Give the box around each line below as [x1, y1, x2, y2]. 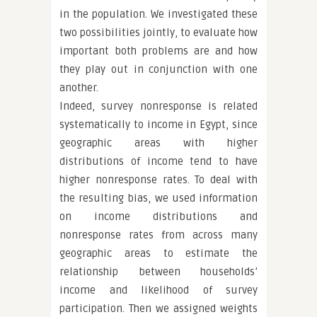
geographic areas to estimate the [59, 247, 258, 260]
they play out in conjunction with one [59, 63, 258, 76]
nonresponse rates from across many [59, 229, 258, 241]
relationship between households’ [59, 265, 258, 278]
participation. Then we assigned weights [59, 302, 258, 315]
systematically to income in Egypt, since [59, 118, 258, 131]
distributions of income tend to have [59, 155, 258, 168]
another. [59, 81, 98, 94]
